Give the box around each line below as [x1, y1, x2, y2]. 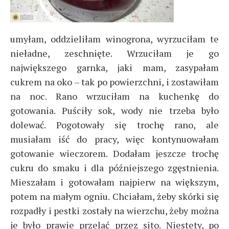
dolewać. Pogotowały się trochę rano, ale [10, 119, 219, 131]
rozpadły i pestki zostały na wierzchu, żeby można [10, 204, 219, 217]
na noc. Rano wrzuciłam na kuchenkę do [10, 90, 219, 102]
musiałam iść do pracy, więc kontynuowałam [10, 133, 219, 145]
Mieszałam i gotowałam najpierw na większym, [10, 176, 219, 188]
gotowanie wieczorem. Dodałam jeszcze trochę [10, 147, 219, 159]
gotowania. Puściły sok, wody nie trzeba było [10, 104, 219, 117]
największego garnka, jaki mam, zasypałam [10, 61, 219, 74]
